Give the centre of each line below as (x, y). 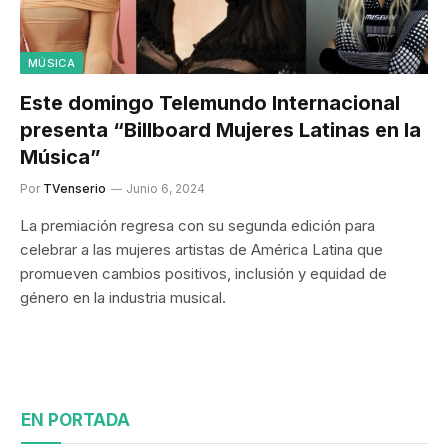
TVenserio (74, 188)
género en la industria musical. (123, 297)
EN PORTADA (75, 419)
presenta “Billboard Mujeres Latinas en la (220, 129)
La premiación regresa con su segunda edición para (197, 225)
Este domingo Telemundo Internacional (210, 102)
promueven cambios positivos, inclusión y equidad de (203, 273)
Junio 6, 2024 (165, 188)
